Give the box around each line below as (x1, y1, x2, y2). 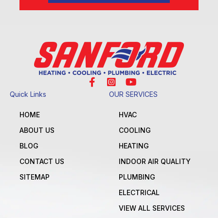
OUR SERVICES (109, 90, 158, 99)
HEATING (119, 142, 149, 150)
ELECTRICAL (119, 188, 160, 197)
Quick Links (10, 90, 46, 99)
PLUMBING (119, 173, 155, 182)
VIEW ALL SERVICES (119, 204, 185, 213)
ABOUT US (19, 126, 54, 135)
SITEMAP (19, 173, 50, 182)
